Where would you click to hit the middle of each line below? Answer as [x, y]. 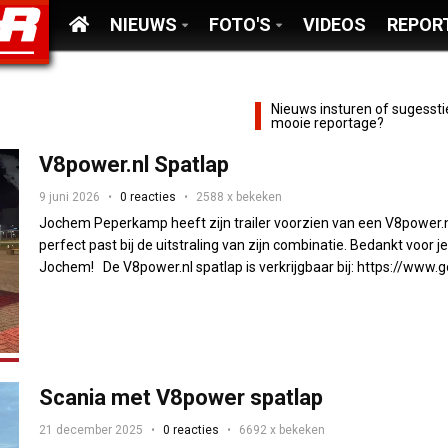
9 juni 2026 [70, 197]
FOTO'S [239, 24]
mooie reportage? [327, 123]
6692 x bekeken [282, 429]
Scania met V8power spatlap [181, 397]
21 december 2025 [91, 429]
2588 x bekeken [239, 197]
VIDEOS [334, 24]
